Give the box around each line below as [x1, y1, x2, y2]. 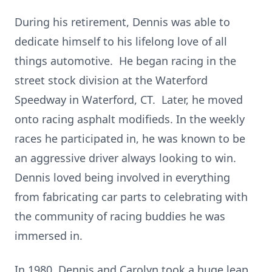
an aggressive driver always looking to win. [15, 151, 239, 165]
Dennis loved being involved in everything [15, 170, 230, 185]
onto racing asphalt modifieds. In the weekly [15, 112, 245, 126]
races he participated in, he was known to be [15, 131, 245, 146]
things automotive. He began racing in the [15, 53, 236, 68]
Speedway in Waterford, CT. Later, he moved [15, 92, 243, 107]
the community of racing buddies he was [15, 209, 225, 223]
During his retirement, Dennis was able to [15, 15, 230, 29]
